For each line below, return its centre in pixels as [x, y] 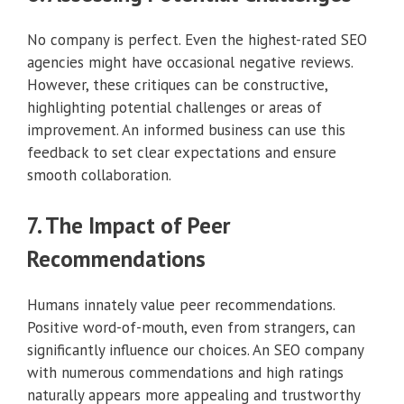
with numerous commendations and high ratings [185, 373]
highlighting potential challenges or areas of [174, 107]
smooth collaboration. [99, 174]
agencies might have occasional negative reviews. [190, 62]
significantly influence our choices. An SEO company [195, 350]
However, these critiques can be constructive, [177, 84]
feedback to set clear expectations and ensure [182, 152]
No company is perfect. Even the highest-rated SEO [197, 39]
